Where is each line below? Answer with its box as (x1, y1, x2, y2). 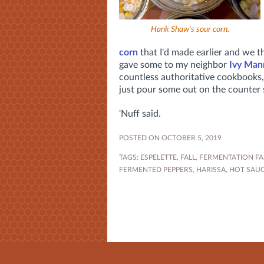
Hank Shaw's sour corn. (150, 25, 229, 34)
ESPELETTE (140, 154, 177, 161)
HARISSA (196, 166, 226, 174)
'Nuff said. (119, 109, 161, 119)
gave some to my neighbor (119, 60, 229, 70)
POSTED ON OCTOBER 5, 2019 (119, 134, 222, 142)
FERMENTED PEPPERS (119, 166, 193, 174)
